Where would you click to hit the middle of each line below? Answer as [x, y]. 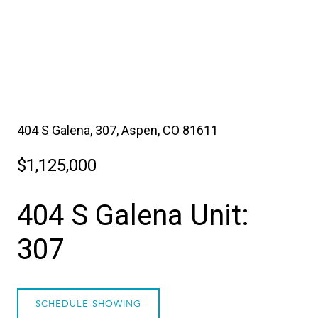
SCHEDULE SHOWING [88, 304]
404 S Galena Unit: [133, 215]
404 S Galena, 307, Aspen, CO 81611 [117, 130]
